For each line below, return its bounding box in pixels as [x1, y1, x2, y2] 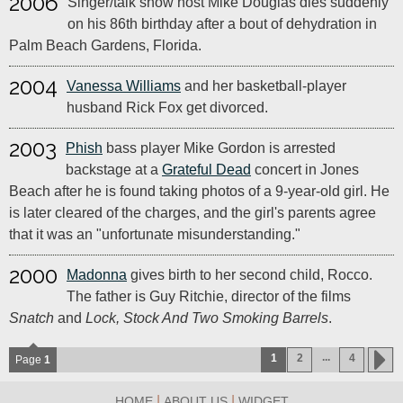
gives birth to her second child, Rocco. [127, 267, 372, 282]
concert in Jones [251, 162, 359, 177]
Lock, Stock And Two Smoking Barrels [85, 310, 328, 326]
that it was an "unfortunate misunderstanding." [9, 227, 300, 242]
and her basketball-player [181, 78, 346, 94]
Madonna [67, 267, 127, 282]
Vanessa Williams [67, 78, 181, 94]
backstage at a [66, 162, 162, 177]
